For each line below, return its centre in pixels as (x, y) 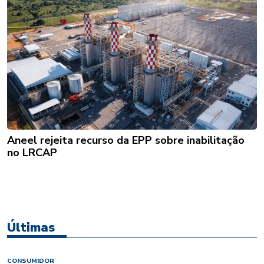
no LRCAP (32, 153)
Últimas (31, 228)
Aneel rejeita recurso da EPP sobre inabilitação (126, 141)
